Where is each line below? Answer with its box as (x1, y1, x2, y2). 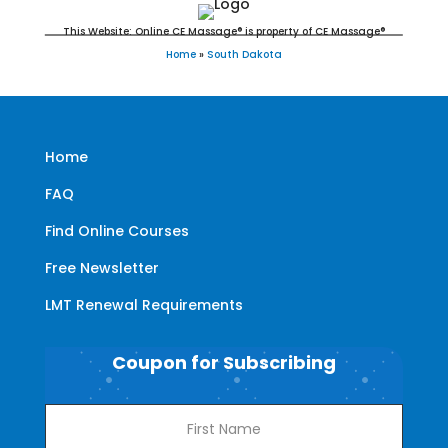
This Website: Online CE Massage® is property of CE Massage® (62, 23, 385, 39)
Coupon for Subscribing (111, 349, 336, 375)
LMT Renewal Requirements (44, 294, 243, 315)
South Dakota (206, 46, 282, 62)
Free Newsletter (44, 257, 159, 278)
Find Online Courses (44, 220, 189, 241)
